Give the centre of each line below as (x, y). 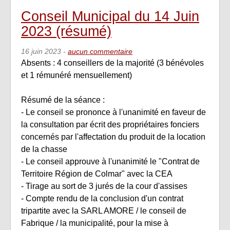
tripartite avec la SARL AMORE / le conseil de (104, 210)
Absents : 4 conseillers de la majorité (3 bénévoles (112, 63)
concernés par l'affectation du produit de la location (113, 137)
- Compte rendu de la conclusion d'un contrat (102, 198)
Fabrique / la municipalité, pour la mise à (95, 223)
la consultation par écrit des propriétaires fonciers (110, 124)
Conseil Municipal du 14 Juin (110, 16)
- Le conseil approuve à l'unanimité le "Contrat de (110, 161)
